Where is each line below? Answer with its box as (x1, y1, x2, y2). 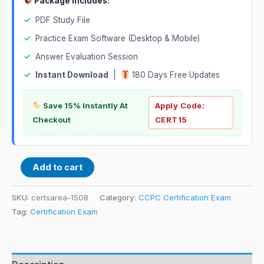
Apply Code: (154, 100, 205, 110)
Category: (100, 192, 138, 202)
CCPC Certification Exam (138, 192, 231, 202)
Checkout (32, 114, 71, 124)
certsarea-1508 (31, 192, 88, 202)
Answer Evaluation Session (35, 51, 138, 61)
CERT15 (154, 114, 187, 124)
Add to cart (32, 161, 82, 173)
